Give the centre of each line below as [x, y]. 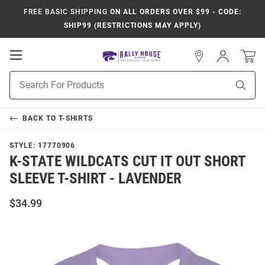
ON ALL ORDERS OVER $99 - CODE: [174, 12]
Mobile [39, 66]
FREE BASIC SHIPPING [66, 12]
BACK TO [40, 118]
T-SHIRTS [76, 118]
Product [24, 77]
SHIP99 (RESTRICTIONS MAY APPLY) [132, 25]
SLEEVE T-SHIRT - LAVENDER [96, 178]
